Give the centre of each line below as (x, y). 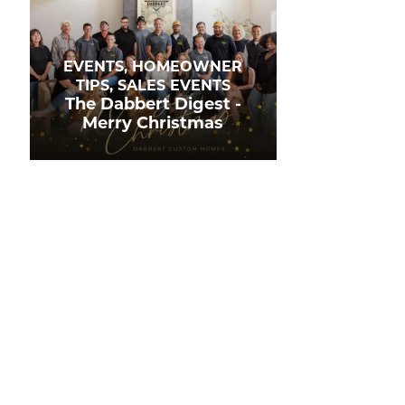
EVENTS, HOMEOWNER (153, 66)
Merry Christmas (153, 123)
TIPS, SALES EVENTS (153, 85)
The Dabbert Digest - (153, 104)
